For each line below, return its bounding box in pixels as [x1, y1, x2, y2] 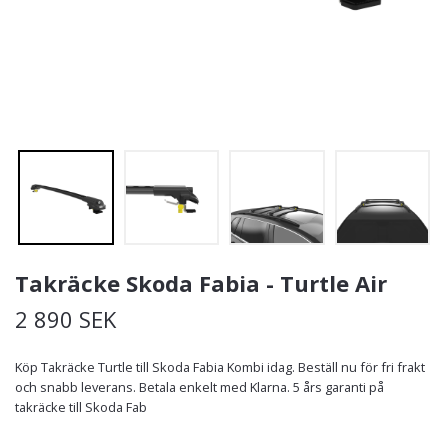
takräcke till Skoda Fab [15, 398, 147, 417]
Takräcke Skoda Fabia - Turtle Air [15, 268, 387, 299]
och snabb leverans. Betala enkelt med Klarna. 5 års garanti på [15, 378, 384, 397]
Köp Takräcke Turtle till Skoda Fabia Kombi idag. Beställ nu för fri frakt [15, 358, 425, 377]
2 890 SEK [15, 304, 116, 335]
